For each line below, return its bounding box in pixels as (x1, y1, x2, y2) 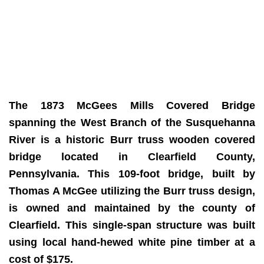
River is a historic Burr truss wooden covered (9, 133, 255, 146)
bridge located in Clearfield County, (9, 150, 255, 163)
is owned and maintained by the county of (9, 202, 255, 214)
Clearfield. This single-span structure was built (9, 219, 255, 231)
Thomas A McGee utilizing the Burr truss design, (9, 184, 255, 197)
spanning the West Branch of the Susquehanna (9, 116, 255, 128)
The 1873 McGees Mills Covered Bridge (9, 99, 255, 111)
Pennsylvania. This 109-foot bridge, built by (9, 167, 255, 180)
